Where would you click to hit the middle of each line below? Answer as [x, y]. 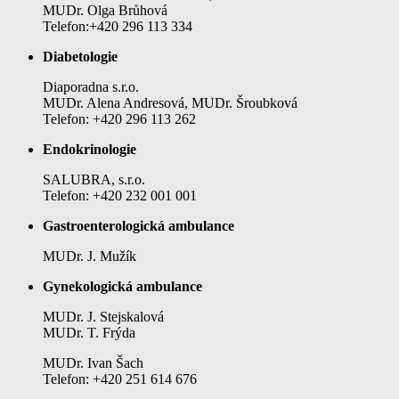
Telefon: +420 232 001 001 [120, 195]
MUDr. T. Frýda [89, 332]
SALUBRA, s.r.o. [94, 179]
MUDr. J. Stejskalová [103, 316]
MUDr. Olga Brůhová [105, 10]
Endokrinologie [90, 149]
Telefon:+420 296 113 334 [118, 26]
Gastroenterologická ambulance [138, 225]
